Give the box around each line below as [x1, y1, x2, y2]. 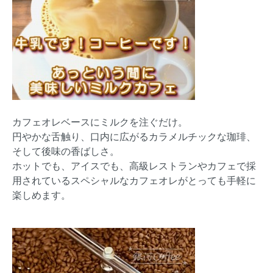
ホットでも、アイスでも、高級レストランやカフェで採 [12, 158, 256, 173]
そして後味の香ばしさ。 [12, 144, 119, 158]
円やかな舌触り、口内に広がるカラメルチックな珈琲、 [12, 129, 256, 144]
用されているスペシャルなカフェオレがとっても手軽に [12, 173, 256, 188]
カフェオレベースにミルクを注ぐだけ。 [12, 115, 188, 129]
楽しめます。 [12, 188, 71, 202]
